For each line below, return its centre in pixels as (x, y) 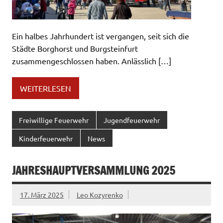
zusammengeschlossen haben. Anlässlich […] (92, 61)
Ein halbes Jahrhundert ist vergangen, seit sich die (101, 36)
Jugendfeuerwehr (132, 120)
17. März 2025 (42, 194)
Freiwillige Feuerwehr (54, 120)
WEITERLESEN (46, 88)
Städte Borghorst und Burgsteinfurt (75, 49)
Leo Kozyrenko (100, 194)
